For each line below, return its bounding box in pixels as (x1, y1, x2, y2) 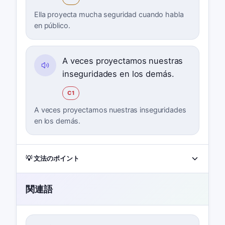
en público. (34, 21, 70, 30)
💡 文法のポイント (25, 154, 79, 162)
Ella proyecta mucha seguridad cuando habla (34, 10, 184, 19)
